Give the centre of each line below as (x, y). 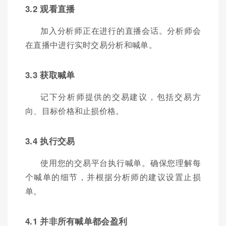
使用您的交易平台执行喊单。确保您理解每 (121, 163)
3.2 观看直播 (50, 9)
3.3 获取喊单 (50, 75)
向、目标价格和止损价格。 (75, 111)
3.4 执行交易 (50, 141)
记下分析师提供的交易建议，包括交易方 (121, 97)
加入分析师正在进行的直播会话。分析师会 (121, 31)
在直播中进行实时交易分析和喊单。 (91, 45)
